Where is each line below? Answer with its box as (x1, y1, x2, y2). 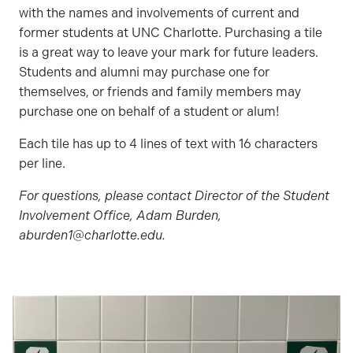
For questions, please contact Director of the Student (19, 188, 329, 204)
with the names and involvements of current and (19, 6, 299, 21)
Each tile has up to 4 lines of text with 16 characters (19, 136, 318, 152)
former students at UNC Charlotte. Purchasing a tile (19, 25, 322, 41)
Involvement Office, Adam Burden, (19, 208, 221, 224)
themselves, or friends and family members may (19, 84, 301, 100)
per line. (19, 156, 65, 172)
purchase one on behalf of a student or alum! (19, 104, 279, 120)
